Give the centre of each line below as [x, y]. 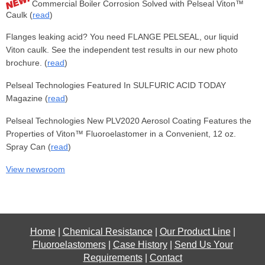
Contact [166, 258]
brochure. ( [27, 63]
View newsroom [35, 169]
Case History [140, 245]
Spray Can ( [28, 147]
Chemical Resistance [107, 232]
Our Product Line [195, 232]
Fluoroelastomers [69, 245]
